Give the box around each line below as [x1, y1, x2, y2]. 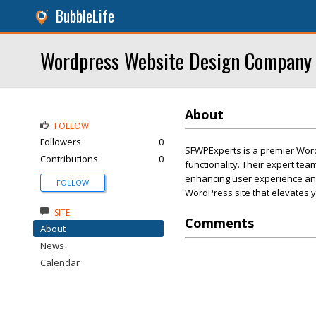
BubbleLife [56, 5, 114, 27]
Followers [40, 135, 81, 148]
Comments [185, 214, 254, 231]
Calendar [40, 256, 80, 269]
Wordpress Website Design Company [40, 45, 312, 75]
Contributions [40, 152, 98, 165]
